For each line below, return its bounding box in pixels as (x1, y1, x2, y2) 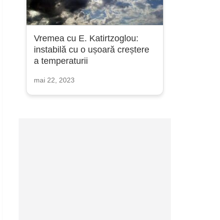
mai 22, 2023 (33, 76, 75, 84)
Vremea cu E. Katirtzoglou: (33, 33, 138, 43)
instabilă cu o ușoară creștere (33, 45, 149, 55)
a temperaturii (33, 56, 88, 66)
